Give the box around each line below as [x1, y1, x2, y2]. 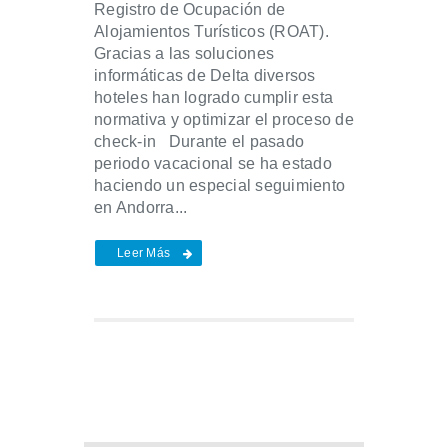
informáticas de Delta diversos [94, 67, 316, 85]
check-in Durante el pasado [94, 133, 304, 151]
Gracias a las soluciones [94, 45, 274, 63]
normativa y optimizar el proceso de [94, 111, 354, 129]
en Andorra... [94, 199, 188, 217]
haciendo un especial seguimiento [94, 177, 345, 195]
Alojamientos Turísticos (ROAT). [94, 23, 329, 41]
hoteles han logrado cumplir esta [94, 89, 333, 107]
